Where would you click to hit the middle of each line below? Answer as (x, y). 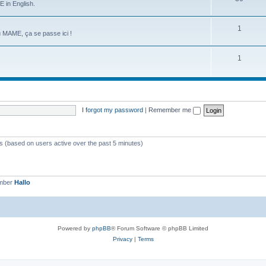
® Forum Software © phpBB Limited (160, 228)
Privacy (122, 239)
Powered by (75, 228)
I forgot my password (112, 110)
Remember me (170, 110)
